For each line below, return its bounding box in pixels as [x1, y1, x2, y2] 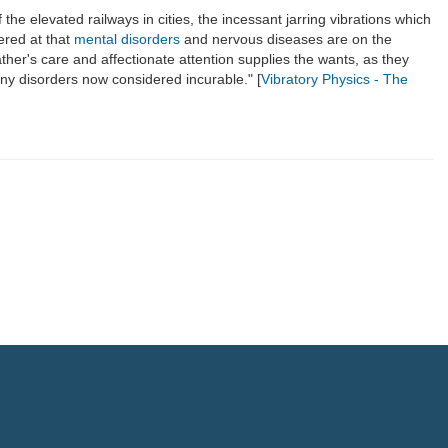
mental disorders [74, 30, 180, 47]
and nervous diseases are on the [180, 30, 392, 47]
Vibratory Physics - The [261, 70, 408, 87]
